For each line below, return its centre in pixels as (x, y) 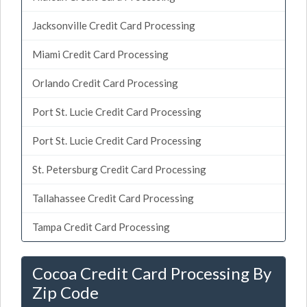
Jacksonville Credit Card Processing (114, 25)
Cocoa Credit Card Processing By (152, 273)
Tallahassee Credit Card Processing (113, 198)
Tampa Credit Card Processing (101, 226)
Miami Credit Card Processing (100, 54)
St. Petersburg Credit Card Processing (119, 169)
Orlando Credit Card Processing (105, 83)
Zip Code (65, 292)
